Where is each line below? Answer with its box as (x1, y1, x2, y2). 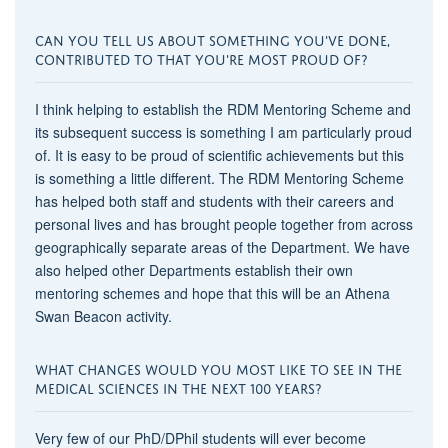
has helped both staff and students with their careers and (34, 190, 394, 211)
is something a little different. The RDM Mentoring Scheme (34, 167, 404, 188)
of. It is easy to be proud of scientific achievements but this (34, 144, 404, 165)
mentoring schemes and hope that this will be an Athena (34, 282, 390, 303)
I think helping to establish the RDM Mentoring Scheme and (34, 98, 411, 119)
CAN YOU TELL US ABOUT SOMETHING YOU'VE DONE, (34, 27, 390, 49)
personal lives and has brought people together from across (34, 213, 413, 234)
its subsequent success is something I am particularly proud (34, 121, 412, 142)
